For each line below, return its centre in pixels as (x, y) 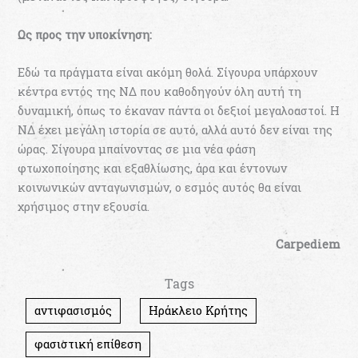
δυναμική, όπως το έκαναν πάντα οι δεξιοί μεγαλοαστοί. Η (179, 110)
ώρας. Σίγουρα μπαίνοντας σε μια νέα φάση (137, 149)
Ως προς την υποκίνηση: (85, 34)
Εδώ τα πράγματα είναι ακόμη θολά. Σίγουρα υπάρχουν (168, 72)
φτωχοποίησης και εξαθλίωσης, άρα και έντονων (153, 168)
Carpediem (308, 245)
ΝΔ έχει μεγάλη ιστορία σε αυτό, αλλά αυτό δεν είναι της (175, 129)
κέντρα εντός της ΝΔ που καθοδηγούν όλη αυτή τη (160, 91)
